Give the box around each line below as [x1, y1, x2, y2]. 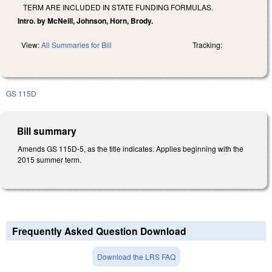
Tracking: [192, 39, 222, 50]
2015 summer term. [18, 154, 81, 165]
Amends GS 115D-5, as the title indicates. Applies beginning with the [18, 143, 243, 154]
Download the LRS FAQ [97, 251, 175, 262]
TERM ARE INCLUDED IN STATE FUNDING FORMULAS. [23, 1, 213, 12]
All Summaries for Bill [41, 39, 112, 50]
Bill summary [17, 123, 77, 138]
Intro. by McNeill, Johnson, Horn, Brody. [18, 15, 153, 26]
